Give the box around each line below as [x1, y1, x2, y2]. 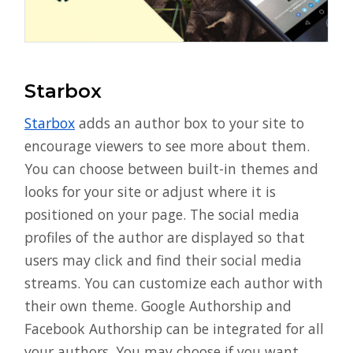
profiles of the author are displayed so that [24, 228, 305, 247]
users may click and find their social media [24, 251, 302, 270]
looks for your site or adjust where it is [24, 182, 276, 202]
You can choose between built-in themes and [24, 159, 318, 179]
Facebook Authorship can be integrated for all [24, 319, 324, 339]
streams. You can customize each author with [24, 273, 323, 293]
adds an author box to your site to [75, 113, 304, 133]
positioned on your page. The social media [24, 205, 299, 225]
